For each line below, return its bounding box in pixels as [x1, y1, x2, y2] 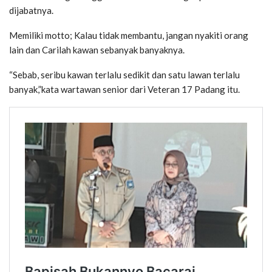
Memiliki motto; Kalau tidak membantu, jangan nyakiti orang [9, 30, 248, 41]
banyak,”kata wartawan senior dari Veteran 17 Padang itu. [9, 84, 240, 95]
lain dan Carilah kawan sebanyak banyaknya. [9, 44, 185, 56]
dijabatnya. [9, 5, 53, 16]
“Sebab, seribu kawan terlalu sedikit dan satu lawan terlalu [9, 69, 240, 81]
